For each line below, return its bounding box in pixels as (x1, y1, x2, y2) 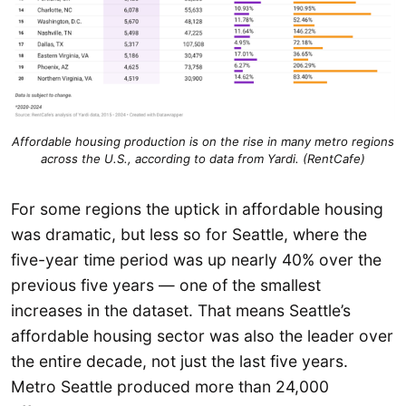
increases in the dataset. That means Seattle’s (11, 301, 351, 320)
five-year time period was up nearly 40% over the (11, 250, 382, 269)
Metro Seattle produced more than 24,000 (11, 377, 329, 396)
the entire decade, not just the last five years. (11, 352, 348, 371)
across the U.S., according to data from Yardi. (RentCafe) (41, 151, 365, 167)
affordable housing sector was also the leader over (11, 326, 393, 345)
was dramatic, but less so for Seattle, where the (11, 225, 367, 244)
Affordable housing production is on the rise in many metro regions (12, 134, 394, 150)
